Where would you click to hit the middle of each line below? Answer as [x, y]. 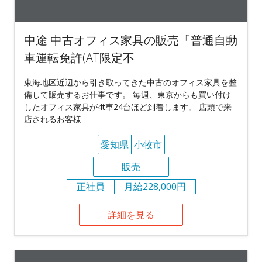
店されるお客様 [53, 119]
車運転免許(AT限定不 [79, 57]
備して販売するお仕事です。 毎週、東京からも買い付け [127, 94]
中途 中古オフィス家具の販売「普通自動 [131, 40]
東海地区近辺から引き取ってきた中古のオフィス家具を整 [130, 82]
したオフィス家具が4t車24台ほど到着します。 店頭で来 [128, 106]
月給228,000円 [155, 186]
